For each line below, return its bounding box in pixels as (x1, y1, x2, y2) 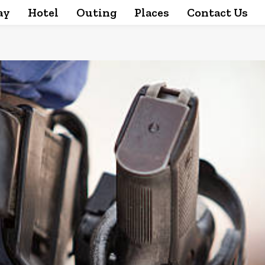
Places (134, 5, 169, 20)
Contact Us (187, 5, 248, 20)
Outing (76, 5, 117, 20)
